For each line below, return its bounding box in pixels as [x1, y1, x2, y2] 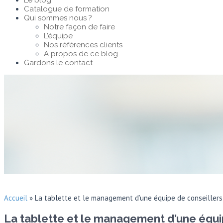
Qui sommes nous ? [24, 13, 92, 22]
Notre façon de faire [44, 22, 115, 31]
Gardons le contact [24, 58, 93, 67]
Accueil [4, 193, 27, 203]
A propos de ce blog [44, 49, 118, 58]
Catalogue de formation [24, 4, 110, 13]
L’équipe [44, 31, 73, 40]
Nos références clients [44, 40, 122, 49]
